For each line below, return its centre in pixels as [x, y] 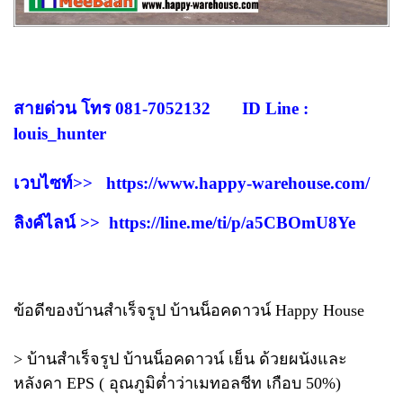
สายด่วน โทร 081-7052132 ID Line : [161, 108]
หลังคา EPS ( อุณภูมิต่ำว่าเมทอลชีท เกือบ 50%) [177, 383]
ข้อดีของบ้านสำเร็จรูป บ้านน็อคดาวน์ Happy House [189, 310]
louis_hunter [60, 133]
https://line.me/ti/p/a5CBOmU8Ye [232, 222]
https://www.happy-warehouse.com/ [238, 183]
